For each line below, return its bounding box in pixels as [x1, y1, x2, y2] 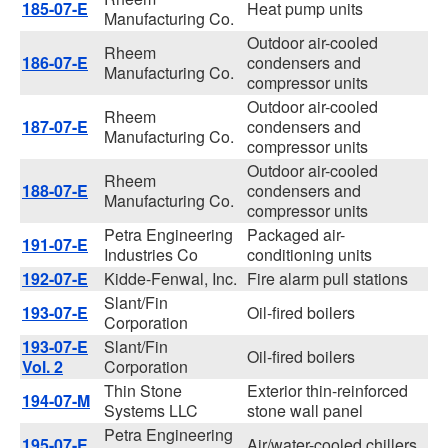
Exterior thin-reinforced [247, 379, 408, 402]
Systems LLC [104, 399, 198, 422]
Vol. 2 [22, 355, 63, 378]
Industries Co [104, 243, 198, 266]
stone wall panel [247, 399, 363, 422]
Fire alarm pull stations [247, 267, 408, 290]
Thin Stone [104, 379, 182, 402]
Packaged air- [247, 223, 345, 246]
